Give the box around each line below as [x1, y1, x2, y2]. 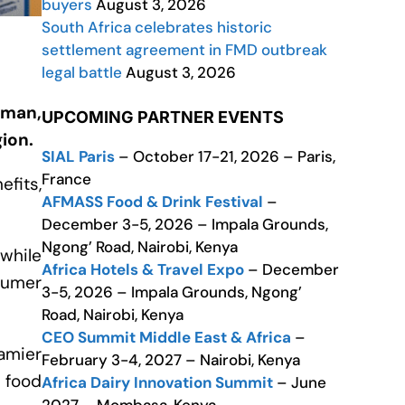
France [42, 169, 91, 189]
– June [273, 372, 326, 392]
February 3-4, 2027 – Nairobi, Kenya [42, 350, 300, 370]
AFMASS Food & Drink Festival [42, 192, 267, 212]
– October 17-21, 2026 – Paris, [115, 146, 335, 166]
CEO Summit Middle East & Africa [42, 327, 291, 347]
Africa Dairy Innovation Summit [42, 372, 273, 392]
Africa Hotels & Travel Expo [42, 259, 244, 279]
